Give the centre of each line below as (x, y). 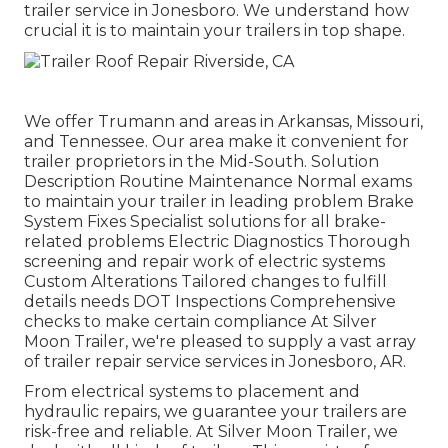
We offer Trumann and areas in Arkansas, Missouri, (223, 121)
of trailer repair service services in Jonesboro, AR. (215, 361)
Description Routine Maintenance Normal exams (218, 181)
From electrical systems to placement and (192, 391)
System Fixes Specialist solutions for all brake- (205, 221)
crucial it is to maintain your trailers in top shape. (214, 31)
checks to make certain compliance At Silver (200, 321)
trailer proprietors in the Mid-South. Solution (201, 161)
